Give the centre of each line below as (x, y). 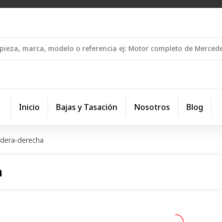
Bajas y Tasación (87, 107)
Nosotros (152, 107)
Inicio (29, 107)
